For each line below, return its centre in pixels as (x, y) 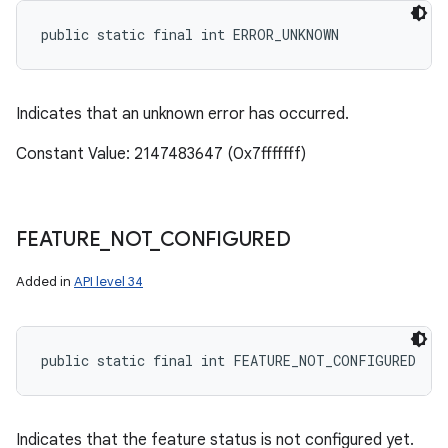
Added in (45, 281)
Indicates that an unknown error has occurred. (182, 114)
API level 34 (108, 281)
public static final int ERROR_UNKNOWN (190, 34)
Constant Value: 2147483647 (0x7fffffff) (161, 154)
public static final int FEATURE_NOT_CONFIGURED (228, 360)
